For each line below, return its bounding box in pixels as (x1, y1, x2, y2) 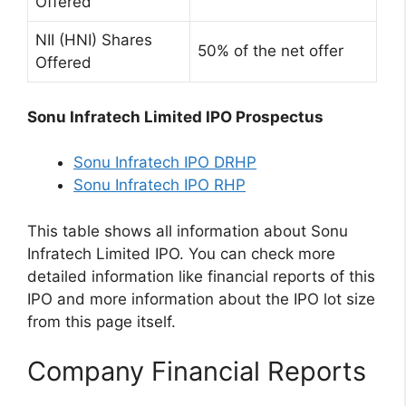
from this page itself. (27, 312, 176, 331)
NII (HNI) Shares (35, 31, 152, 50)
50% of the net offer (198, 42, 343, 61)
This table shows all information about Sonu (27, 221, 348, 240)
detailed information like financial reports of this (27, 266, 375, 285)
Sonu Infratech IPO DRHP (73, 153, 256, 172)
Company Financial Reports (27, 355, 366, 388)
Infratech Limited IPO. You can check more (27, 244, 335, 263)
